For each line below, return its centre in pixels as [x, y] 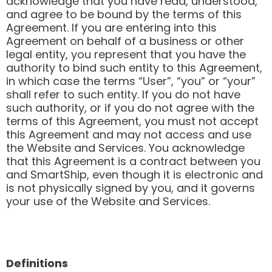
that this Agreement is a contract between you [133, 161]
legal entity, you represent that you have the [126, 54]
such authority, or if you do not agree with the [130, 107]
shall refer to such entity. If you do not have [123, 94]
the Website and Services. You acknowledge [125, 148]
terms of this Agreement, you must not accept [132, 121]
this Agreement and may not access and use [129, 134]
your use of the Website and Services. [108, 201]
